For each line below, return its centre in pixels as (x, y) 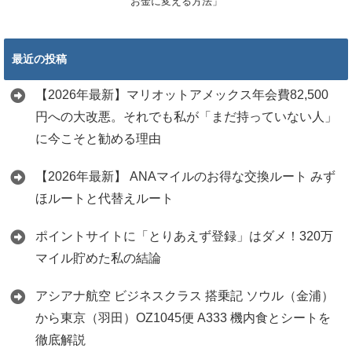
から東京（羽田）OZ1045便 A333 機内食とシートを (183, 318)
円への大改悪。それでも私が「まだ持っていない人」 (186, 117)
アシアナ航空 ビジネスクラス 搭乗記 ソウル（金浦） (185, 296)
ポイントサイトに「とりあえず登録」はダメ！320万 (184, 236)
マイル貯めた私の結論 (98, 258)
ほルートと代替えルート (104, 199)
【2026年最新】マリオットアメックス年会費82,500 (182, 95)
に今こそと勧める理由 (98, 139)
